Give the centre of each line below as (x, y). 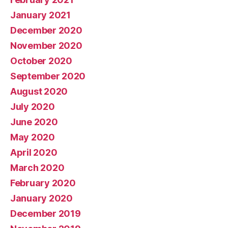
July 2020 (33, 107)
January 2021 (40, 15)
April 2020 (34, 152)
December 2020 (46, 30)
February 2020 (43, 183)
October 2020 (41, 61)
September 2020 (48, 76)
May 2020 (33, 137)
